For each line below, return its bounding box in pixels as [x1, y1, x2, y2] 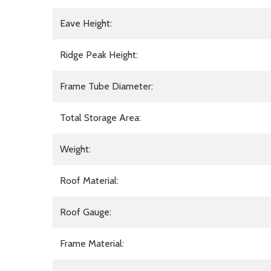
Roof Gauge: [60, 206, 111, 218]
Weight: [60, 143, 91, 155]
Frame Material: [60, 237, 124, 249]
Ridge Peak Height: [60, 48, 138, 60]
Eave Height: [60, 17, 112, 29]
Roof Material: [60, 174, 119, 186]
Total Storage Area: [60, 111, 141, 123]
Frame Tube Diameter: [60, 80, 153, 92]
